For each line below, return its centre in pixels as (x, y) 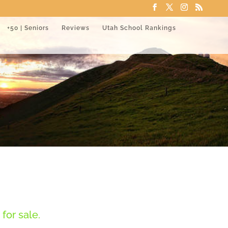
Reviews (76, 28)
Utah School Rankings (139, 28)
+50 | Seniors (28, 28)
